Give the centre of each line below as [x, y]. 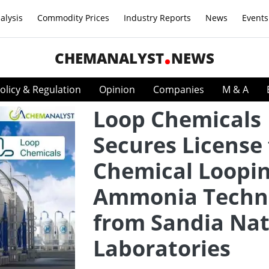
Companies [179, 89]
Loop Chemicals [177, 119]
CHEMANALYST [109, 58]
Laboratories [162, 248]
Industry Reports [157, 18]
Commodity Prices [73, 18]
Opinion [117, 89]
